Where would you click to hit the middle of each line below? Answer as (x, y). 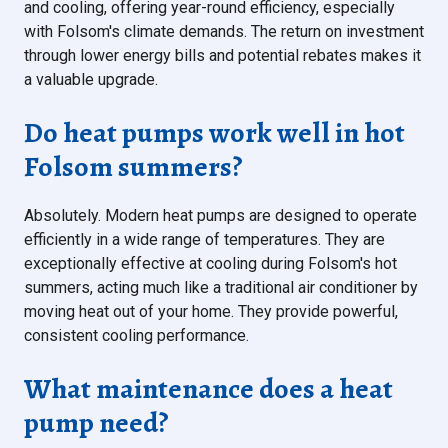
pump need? (96, 423)
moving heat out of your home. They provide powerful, (211, 312)
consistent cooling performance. (136, 336)
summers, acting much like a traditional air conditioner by (221, 288)
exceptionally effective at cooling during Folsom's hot (210, 264)
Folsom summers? (133, 167)
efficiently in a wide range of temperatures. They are (204, 240)
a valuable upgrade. (91, 80)
